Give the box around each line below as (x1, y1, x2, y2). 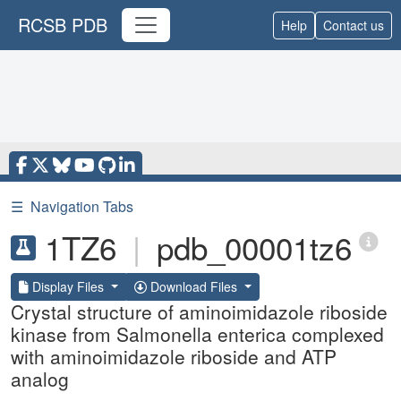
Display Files (29, 277, 107, 295)
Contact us (323, 15, 384, 34)
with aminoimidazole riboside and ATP (11, 343, 337, 370)
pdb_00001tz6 (157, 225, 352, 269)
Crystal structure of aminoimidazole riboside (11, 298, 388, 325)
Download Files (146, 277, 241, 295)
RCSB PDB (18, 12, 107, 38)
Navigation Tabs (30, 196, 133, 217)
